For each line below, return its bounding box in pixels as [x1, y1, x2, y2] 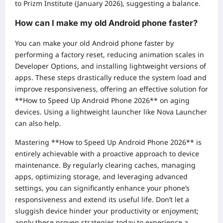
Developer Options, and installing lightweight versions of [15, 61, 206, 71]
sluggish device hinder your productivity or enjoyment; [15, 206, 199, 216]
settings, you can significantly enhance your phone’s [15, 183, 190, 193]
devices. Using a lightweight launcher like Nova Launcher [15, 107, 207, 116]
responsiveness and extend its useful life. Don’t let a [15, 194, 189, 204]
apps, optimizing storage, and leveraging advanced [15, 171, 188, 181]
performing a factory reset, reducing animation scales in [15, 49, 204, 59]
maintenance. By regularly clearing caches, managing [15, 160, 196, 170]
